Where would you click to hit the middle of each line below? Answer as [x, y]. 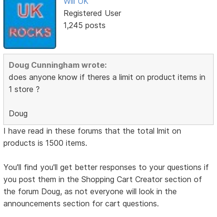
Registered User [92, 13]
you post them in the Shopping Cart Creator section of [103, 179]
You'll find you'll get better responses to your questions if [106, 167]
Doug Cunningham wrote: [58, 65]
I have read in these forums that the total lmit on [93, 131]
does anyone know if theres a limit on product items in [107, 77]
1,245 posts [84, 25]
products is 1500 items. [46, 143]
